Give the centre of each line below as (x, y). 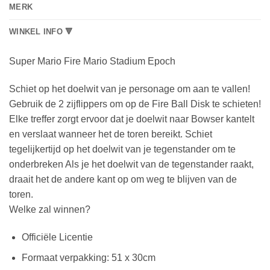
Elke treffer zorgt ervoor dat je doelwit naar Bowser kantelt (132, 119)
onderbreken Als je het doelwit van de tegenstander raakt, (131, 165)
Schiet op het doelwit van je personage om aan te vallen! (130, 89)
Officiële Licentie (57, 237)
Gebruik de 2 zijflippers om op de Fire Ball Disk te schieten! (135, 104)
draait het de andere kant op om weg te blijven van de (123, 180)
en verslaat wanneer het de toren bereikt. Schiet (111, 134)
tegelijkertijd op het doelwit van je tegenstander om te (122, 149)
